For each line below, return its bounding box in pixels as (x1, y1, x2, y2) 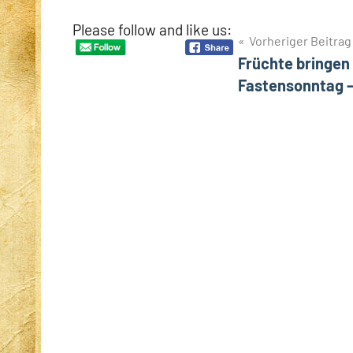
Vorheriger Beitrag (249, 32, 351, 48)
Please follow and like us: (72, 20, 232, 39)
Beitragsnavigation (72, 30, 259, 58)
